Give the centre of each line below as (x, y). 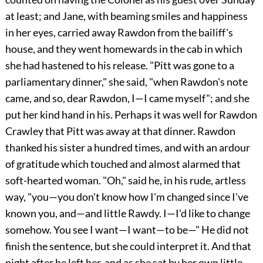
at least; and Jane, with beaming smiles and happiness (126, 16)
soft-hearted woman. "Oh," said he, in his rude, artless (125, 180)
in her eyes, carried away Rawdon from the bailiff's (119, 32)
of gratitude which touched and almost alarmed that (123, 163)
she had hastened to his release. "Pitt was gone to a (119, 65)
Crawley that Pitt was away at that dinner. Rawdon (120, 131)
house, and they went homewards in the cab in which (124, 48)
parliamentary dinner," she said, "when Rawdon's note (126, 81)
